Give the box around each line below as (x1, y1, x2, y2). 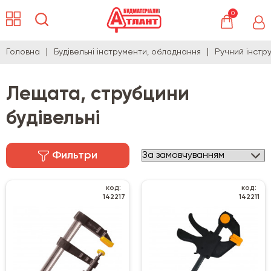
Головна (6, 48, 40, 57)
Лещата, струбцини (6, 85, 189, 105)
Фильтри (52, 150, 97, 162)
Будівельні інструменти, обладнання (54, 48, 201, 57)
